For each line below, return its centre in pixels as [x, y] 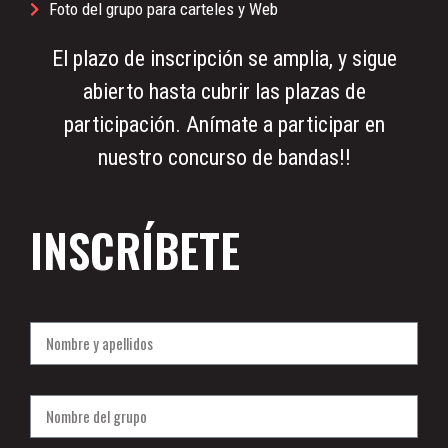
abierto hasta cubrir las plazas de [224, 91]
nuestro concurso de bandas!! [224, 157]
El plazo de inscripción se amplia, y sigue [224, 58]
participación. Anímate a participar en [224, 124]
